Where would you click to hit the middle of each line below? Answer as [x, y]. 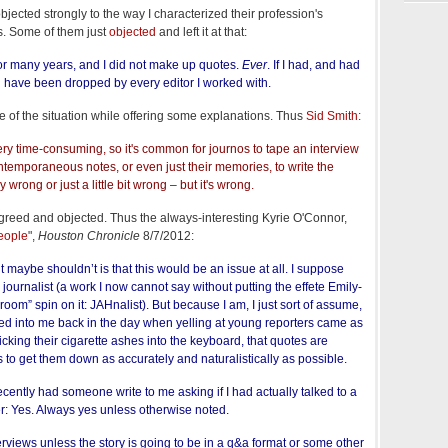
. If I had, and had [313, 64]
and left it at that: [201, 31]
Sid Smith [332, 115]
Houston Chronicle [89, 235]
